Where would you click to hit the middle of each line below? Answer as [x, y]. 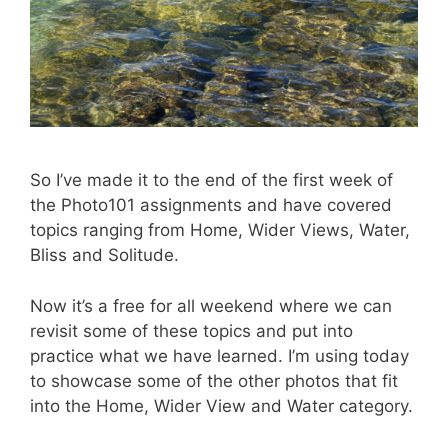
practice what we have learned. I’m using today [219, 355]
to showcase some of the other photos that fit [214, 380]
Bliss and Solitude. [104, 255]
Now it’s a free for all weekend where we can [211, 305]
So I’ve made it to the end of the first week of [211, 180]
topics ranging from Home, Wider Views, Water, [220, 230]
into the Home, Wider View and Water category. [221, 405]
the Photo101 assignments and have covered [211, 205]
